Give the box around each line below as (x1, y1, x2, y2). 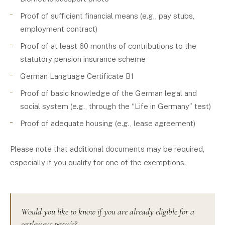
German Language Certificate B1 (20, 72, 134, 80)
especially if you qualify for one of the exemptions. (10, 158, 186, 167)
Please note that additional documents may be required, (10, 145, 204, 153)
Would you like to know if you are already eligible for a (21, 206, 194, 217)
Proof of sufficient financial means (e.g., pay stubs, (20, 12, 194, 20)
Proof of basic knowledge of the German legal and (20, 89, 197, 97)
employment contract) (20, 25, 97, 33)
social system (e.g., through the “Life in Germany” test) (20, 102, 211, 110)
